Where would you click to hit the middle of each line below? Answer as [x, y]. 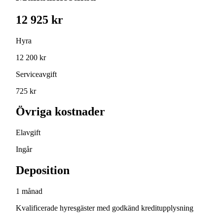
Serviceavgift [36, 74]
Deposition [43, 170]
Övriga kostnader [60, 112]
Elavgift [28, 133]
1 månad [29, 191]
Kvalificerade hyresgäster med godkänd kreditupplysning [105, 208]
